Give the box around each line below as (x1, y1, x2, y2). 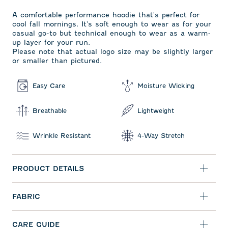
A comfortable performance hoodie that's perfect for (12, 11, 199, 19)
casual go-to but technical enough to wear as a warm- (12, 29, 211, 37)
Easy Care (33, 81, 65, 90)
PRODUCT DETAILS (12, 164, 84, 173)
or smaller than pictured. (12, 56, 102, 65)
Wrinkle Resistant (33, 131, 91, 139)
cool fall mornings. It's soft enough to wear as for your (12, 20, 211, 28)
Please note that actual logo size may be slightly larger (12, 47, 213, 55)
